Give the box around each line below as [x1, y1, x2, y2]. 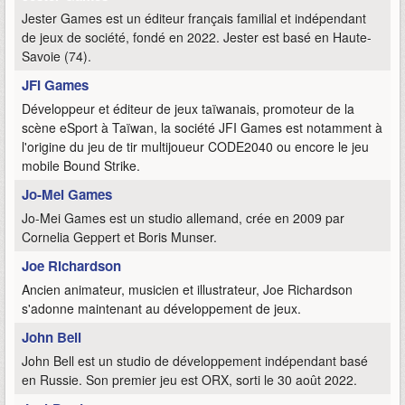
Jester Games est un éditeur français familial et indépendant [22, 9, 366, 28]
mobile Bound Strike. [22, 156, 140, 175]
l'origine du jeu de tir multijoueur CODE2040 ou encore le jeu [22, 137, 369, 156]
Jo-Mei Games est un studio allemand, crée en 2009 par [22, 209, 344, 228]
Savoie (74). [22, 47, 91, 66]
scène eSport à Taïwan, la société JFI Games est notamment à [22, 118, 382, 137]
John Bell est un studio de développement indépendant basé [22, 352, 368, 371]
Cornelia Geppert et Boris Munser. [22, 228, 217, 247]
